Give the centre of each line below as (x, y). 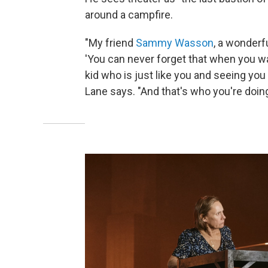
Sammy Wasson (175, 42)
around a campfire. (129, 14)
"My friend (110, 42)
